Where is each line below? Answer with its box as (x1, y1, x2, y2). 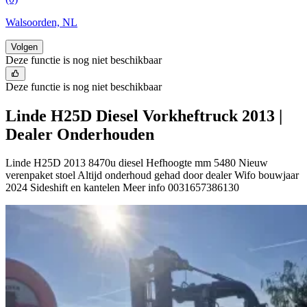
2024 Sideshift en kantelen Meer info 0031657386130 (5, 182, 239, 194)
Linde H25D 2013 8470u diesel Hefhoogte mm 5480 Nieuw (5, 157, 268, 169)
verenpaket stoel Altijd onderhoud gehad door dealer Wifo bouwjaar (5, 169, 299, 182)
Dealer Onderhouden (5, 125, 154, 143)
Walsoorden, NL (5, 16, 77, 28)
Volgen (11, 41, 38, 52)
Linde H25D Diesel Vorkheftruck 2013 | (5, 106, 282, 125)
